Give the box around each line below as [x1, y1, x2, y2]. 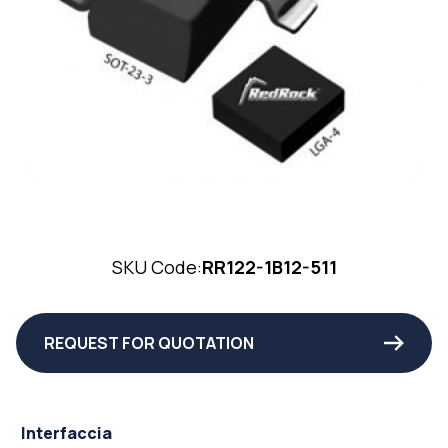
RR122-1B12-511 [201, 255, 337, 280]
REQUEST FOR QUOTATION [44, 332, 254, 355]
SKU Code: [111, 255, 202, 280]
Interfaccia [21, 422, 112, 445]
